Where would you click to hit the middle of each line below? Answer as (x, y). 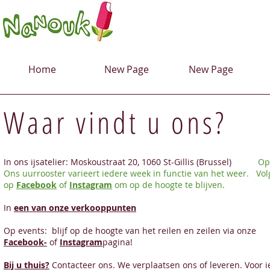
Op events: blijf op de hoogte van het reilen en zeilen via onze (130, 231)
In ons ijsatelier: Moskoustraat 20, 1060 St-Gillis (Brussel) (118, 162)
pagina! (118, 242)
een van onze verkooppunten (75, 208)
